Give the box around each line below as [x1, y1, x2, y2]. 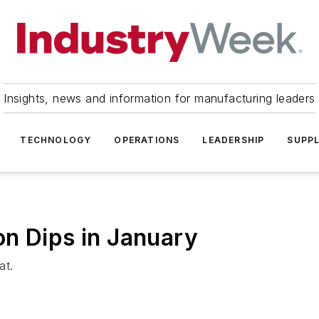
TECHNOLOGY [20, 135, 92, 145]
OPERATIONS [114, 135, 180, 145]
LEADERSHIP [202, 135, 265, 145]
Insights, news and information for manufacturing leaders [4, 91, 315, 105]
